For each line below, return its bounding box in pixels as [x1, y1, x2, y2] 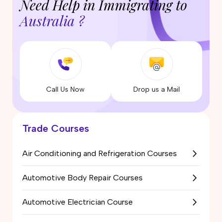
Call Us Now [46, 85, 85, 94]
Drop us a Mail [133, 85, 180, 94]
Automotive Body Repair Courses [22, 172, 143, 182]
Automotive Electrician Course [22, 197, 133, 207]
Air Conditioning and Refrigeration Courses [22, 148, 177, 158]
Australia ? [20, 11, 84, 30]
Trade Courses [22, 122, 89, 134]
